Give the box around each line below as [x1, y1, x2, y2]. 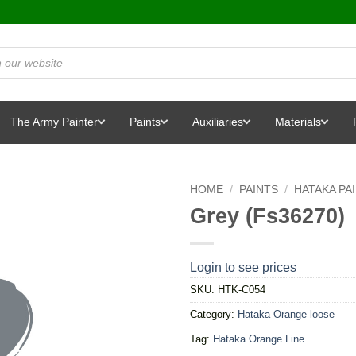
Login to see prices [190, 260, 296, 274]
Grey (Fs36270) [190, 203, 345, 228]
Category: [190, 308, 238, 320]
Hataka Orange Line [213, 332, 304, 345]
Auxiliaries [192, 115, 243, 128]
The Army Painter [10, 115, 98, 128]
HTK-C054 [218, 283, 265, 296]
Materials [275, 115, 321, 128]
